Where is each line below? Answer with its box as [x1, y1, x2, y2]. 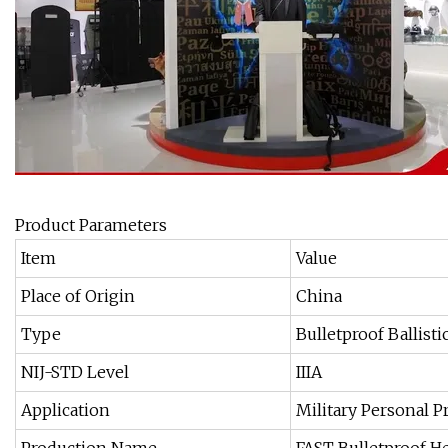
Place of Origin [21, 286, 135, 307]
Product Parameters [15, 215, 167, 236]
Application [21, 400, 110, 421]
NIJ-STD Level [21, 362, 129, 383]
